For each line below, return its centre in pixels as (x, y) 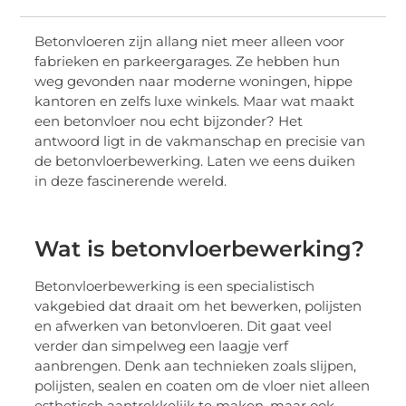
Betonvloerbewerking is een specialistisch (175, 286)
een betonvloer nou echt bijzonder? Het (169, 121)
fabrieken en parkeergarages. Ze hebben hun (188, 61)
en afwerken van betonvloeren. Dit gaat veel (184, 326)
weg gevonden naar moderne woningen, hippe (194, 81)
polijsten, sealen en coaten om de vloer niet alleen (203, 386)
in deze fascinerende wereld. (131, 180)
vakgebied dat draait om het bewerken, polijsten (198, 306)
